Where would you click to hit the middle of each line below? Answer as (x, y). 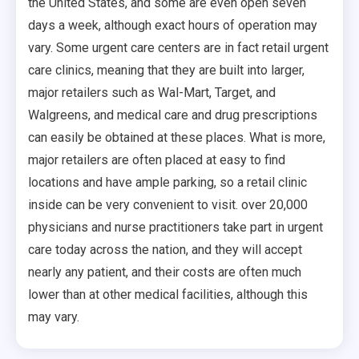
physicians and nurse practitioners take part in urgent (175, 227)
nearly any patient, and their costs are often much (165, 272)
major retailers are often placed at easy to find (157, 159)
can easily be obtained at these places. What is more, (177, 137)
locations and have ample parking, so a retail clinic (167, 182)
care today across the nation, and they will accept (165, 249)
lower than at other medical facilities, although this (168, 294)
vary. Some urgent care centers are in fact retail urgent (178, 47)
